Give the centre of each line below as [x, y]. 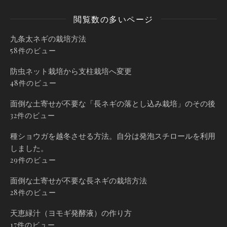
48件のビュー [33, 83]
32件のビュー [33, 115]
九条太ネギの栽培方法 [48, 38]
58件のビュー [33, 50]
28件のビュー [33, 192]
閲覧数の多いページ [113, 19]
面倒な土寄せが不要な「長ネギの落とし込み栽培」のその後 [113, 103]
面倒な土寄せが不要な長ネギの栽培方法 [79, 180]
